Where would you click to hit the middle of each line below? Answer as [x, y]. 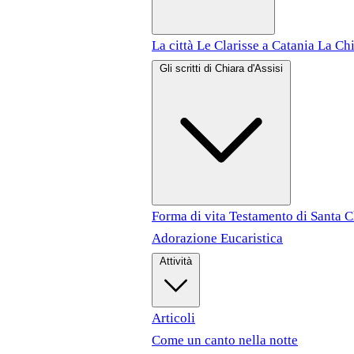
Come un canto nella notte [225, 340]
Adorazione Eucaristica [217, 238]
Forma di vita [190, 216]
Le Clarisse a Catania [257, 45]
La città [174, 45]
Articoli [173, 318]
